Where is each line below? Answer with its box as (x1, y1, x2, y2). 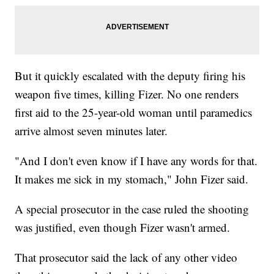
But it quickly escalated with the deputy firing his (15, 67, 246, 83)
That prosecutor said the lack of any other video (15, 249, 238, 265)
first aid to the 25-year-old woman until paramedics (15, 104, 253, 120)
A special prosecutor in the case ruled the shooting (15, 201, 250, 217)
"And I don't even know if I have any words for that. (15, 152, 258, 168)
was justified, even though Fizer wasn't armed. (15, 219, 231, 235)
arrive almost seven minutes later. (15, 122, 168, 138)
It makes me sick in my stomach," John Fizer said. (15, 171, 249, 187)
